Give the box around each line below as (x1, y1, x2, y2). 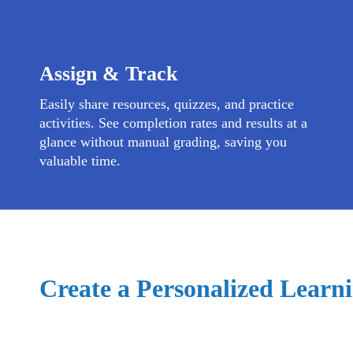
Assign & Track (39, 62, 177, 85)
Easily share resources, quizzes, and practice (39, 96, 294, 112)
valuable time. (39, 153, 121, 169)
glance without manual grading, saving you (39, 134, 287, 150)
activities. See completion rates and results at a (39, 115, 307, 131)
